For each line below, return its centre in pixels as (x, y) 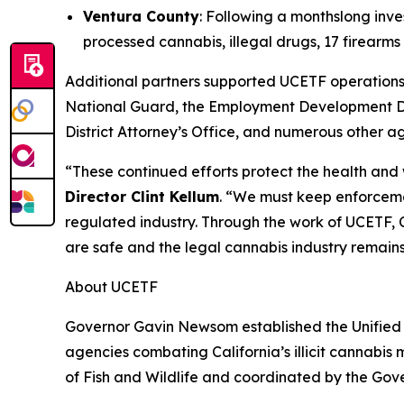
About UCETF (113, 287)
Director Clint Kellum (142, 197)
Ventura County (141, 16)
